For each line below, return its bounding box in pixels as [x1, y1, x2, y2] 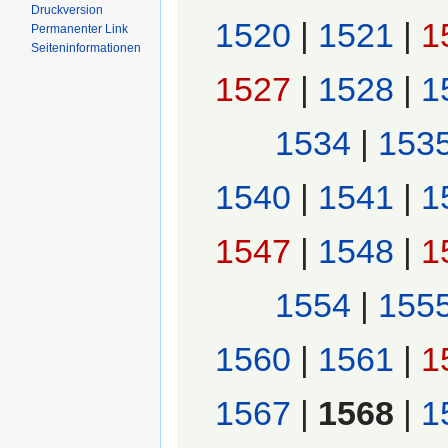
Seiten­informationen [31, 41, 142, 55]
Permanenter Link [31, 22, 129, 36]
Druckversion [31, 3, 104, 17]
